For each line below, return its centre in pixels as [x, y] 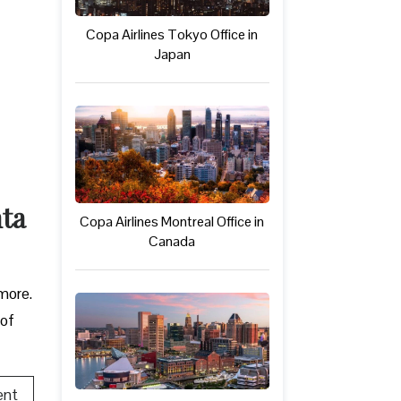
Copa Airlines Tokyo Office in [172, 34]
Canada [172, 241]
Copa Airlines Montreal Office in [172, 221]
